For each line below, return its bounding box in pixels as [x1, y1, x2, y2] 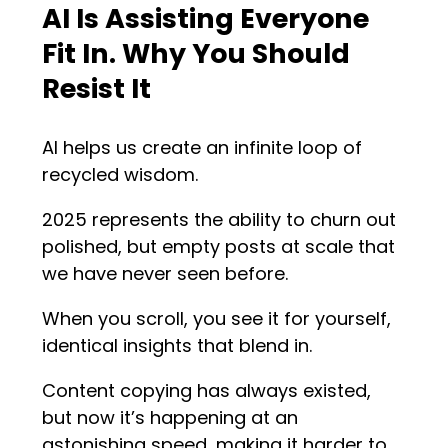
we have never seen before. [42, 261, 289, 287]
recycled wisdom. [42, 162, 204, 188]
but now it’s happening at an [42, 405, 299, 431]
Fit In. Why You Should [42, 35, 351, 73]
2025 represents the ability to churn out [42, 207, 397, 233]
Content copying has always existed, [42, 378, 372, 404]
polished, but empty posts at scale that [42, 234, 396, 260]
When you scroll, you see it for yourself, [42, 306, 392, 332]
